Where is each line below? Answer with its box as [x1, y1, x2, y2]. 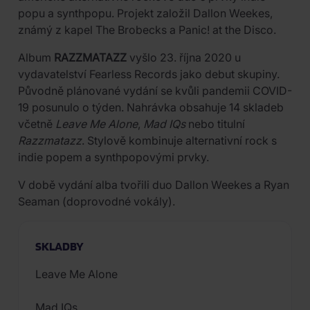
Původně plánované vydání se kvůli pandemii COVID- [18, 84, 292, 98]
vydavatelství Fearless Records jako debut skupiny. [18, 67, 280, 81]
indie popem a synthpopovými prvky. [18, 150, 209, 164]
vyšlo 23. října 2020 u [127, 51, 241, 64]
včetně [18, 117, 55, 131]
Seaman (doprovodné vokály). [18, 194, 175, 208]
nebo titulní [185, 117, 245, 131]
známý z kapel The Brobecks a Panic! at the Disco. [18, 23, 276, 37]
